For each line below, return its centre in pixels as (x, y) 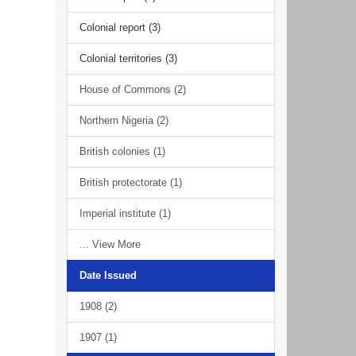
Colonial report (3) (120, 27)
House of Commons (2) (132, 89)
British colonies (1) (122, 151)
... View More (110, 244)
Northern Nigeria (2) (124, 120)
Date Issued (108, 275)
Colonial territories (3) (128, 58)
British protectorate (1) (130, 182)
